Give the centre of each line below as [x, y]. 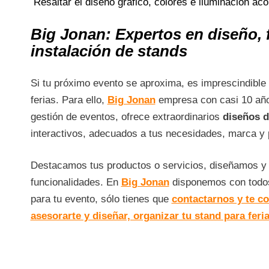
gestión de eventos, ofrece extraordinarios [126, 116]
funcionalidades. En [76, 183]
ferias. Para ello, [69, 100]
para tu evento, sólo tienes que [101, 199]
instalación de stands [109, 51]
